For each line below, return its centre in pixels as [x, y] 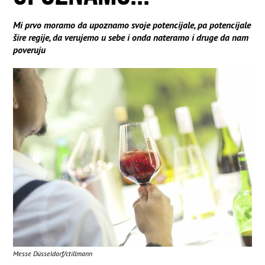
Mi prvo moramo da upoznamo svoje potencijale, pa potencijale [132, 25]
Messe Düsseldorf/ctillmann [53, 254]
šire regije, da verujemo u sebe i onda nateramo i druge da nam [131, 37]
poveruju [30, 49]
